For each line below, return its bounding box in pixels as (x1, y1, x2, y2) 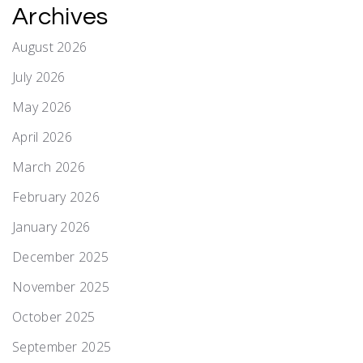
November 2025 (12, 277, 109, 296)
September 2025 (12, 337, 112, 356)
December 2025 (12, 247, 109, 266)
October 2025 (12, 307, 96, 326)
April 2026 (12, 127, 72, 146)
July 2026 (12, 67, 66, 86)
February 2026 (12, 187, 100, 206)
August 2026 (12, 37, 88, 56)
